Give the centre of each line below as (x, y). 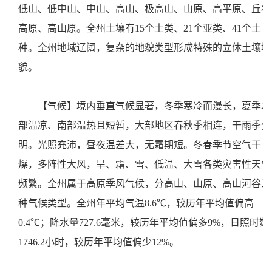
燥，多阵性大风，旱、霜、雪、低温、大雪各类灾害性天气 (144, 164)
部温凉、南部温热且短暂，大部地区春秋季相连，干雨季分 (144, 125)
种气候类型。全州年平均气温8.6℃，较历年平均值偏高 (136, 203)
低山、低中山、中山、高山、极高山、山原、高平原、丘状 (144, 9)
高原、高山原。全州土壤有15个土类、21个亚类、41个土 (140, 28)
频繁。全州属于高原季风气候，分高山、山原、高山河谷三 (144, 184)
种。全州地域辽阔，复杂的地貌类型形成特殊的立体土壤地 (144, 48)
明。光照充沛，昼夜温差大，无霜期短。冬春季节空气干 (140, 145)
